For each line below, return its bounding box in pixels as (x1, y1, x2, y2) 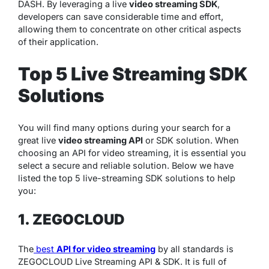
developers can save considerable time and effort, (18, 11, 223, 22)
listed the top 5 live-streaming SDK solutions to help (18, 172, 235, 183)
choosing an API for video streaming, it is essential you (18, 147, 246, 158)
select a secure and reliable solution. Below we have (18, 160, 234, 171)
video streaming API (58, 134, 143, 145)
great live (18, 134, 58, 145)
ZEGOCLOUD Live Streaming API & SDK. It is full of (18, 256, 226, 267)
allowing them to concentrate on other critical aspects (18, 23, 241, 34)
